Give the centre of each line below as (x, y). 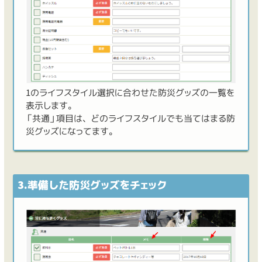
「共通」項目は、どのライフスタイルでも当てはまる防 (130, 119)
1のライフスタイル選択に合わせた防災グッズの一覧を (130, 93)
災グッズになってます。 (71, 132)
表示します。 (51, 106)
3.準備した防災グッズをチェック (92, 185)
